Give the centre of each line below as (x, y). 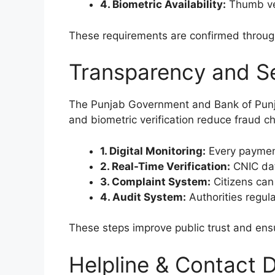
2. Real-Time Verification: (165, 166)
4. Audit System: (143, 197)
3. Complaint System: (155, 181)
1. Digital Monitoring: (153, 151)
